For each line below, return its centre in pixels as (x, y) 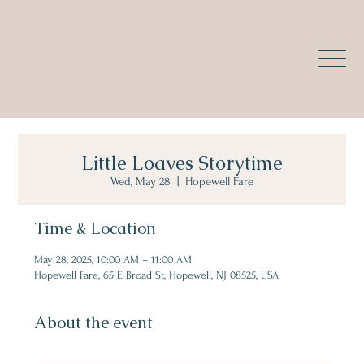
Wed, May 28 (141, 181)
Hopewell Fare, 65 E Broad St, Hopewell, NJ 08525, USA (157, 275)
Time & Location (95, 228)
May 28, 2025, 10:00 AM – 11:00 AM (113, 259)
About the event (94, 322)
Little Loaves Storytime (182, 162)
